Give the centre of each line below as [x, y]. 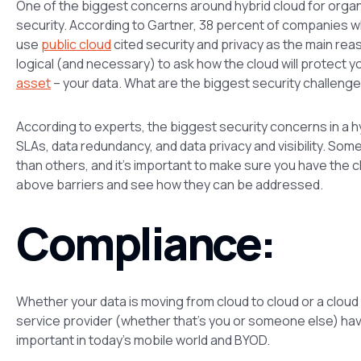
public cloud [76, 44]
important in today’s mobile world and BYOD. [143, 340]
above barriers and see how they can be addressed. [170, 184]
